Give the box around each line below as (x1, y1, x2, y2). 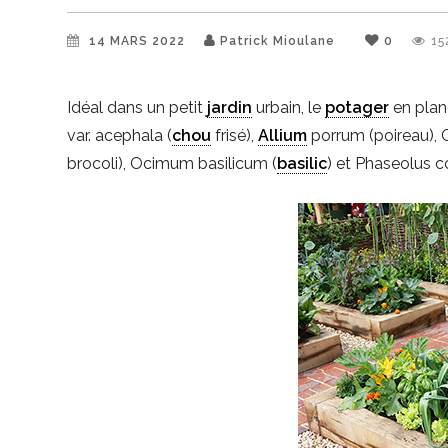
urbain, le (252, 97, 326, 117)
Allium (258, 125, 308, 145)
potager (325, 97, 390, 117)
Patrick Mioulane (220, 34, 336, 48)
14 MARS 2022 (89, 34, 190, 48)
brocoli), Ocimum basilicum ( (67, 153, 278, 173)
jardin (207, 97, 253, 117)
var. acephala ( (67, 125, 173, 145)
